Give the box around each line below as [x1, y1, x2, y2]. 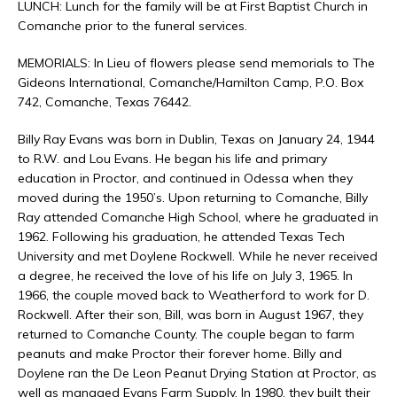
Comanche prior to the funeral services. [18, 18, 247, 35]
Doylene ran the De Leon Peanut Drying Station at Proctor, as [18, 365, 377, 382]
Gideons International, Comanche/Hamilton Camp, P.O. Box [18, 74, 363, 91]
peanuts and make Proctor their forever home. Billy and [18, 346, 342, 362]
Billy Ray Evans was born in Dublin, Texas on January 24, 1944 [18, 131, 375, 148]
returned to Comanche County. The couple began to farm [18, 326, 354, 343]
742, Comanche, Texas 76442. [18, 94, 191, 111]
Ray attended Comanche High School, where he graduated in [18, 209, 378, 226]
